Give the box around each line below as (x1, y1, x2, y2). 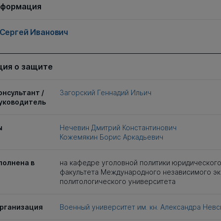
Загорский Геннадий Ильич (59, 88, 151, 97)
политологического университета (59, 177, 176, 185)
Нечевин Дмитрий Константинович (59, 123, 177, 132)
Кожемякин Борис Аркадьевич (59, 133, 163, 141)
